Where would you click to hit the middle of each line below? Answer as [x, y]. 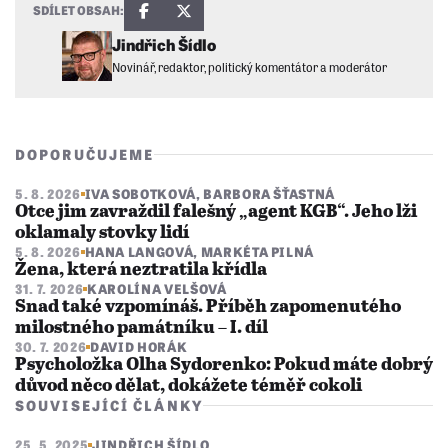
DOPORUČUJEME [85, 154]
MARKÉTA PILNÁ [257, 252]
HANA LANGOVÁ [139, 252]
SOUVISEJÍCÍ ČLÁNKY [109, 405]
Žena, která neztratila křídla [141, 270]
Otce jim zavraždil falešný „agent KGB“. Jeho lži [216, 212]
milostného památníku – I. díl [141, 328]
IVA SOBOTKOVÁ [140, 194]
